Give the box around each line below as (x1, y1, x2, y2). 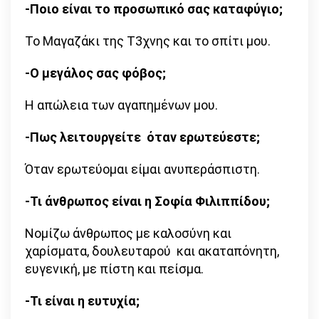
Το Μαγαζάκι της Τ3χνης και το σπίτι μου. (25, 33, 271, 49)
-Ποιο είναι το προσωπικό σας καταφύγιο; (25, 1, 286, 17)
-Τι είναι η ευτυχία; (25, 293, 142, 309)
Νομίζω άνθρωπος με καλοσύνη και (25, 226, 231, 241)
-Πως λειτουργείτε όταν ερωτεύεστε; (25, 130, 263, 145)
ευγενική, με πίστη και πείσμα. (25, 261, 204, 277)
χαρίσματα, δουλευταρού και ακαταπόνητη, (25, 244, 279, 259)
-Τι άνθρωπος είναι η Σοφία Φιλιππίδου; (25, 194, 273, 209)
